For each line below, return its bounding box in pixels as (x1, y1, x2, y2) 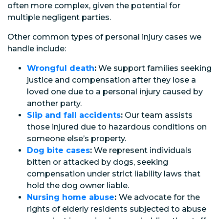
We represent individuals (92, 145, 192, 155)
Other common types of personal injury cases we (7, 32, 201, 42)
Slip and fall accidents (27, 110, 121, 120)
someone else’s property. (27, 133, 126, 143)
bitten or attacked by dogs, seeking (27, 157, 168, 167)
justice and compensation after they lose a (27, 75, 196, 85)
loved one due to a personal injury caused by (27, 87, 203, 96)
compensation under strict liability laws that (27, 169, 200, 178)
